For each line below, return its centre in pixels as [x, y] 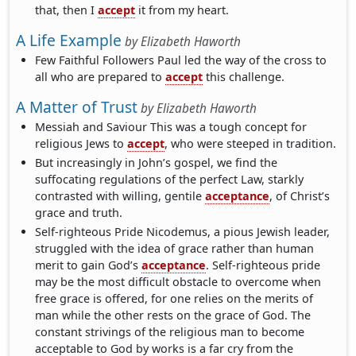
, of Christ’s [300, 196]
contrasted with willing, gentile [120, 196]
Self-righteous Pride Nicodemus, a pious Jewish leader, [183, 232]
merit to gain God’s [89, 265]
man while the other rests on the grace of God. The [173, 315]
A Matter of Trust [77, 107]
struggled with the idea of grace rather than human [175, 249]
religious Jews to [81, 144]
